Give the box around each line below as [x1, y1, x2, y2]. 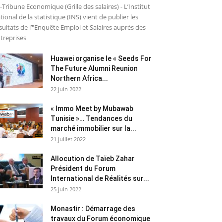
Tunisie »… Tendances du [51, 114, 132, 122]
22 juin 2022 [51, 85, 81, 93]
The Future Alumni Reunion [51, 64, 138, 72]
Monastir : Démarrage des [51, 204, 135, 213]
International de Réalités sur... [51, 174, 149, 182]
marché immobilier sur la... [51, 124, 136, 132]
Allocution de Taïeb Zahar [51, 154, 135, 163]
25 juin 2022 [51, 185, 81, 193]
